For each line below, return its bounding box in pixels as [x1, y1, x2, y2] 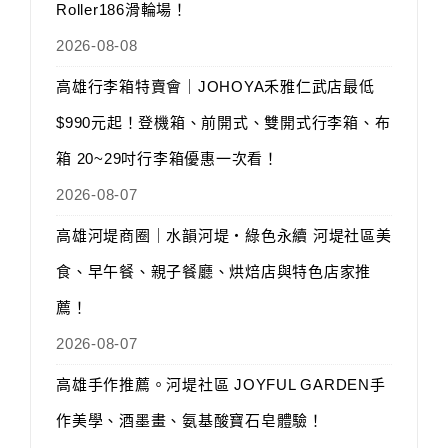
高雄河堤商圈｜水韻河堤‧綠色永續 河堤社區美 [56, 227, 392, 245]
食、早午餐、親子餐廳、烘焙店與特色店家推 [56, 263, 371, 281]
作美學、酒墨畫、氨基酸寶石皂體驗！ [56, 412, 324, 430]
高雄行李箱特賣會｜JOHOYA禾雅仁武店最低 [56, 78, 375, 96]
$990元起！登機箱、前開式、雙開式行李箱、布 [56, 114, 391, 132]
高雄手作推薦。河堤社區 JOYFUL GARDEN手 [56, 376, 386, 394]
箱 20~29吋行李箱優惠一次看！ [56, 150, 279, 168]
